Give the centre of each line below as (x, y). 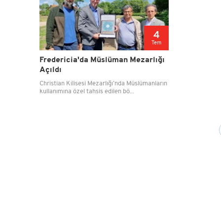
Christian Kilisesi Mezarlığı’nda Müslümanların (103, 84)
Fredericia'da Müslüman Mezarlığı (102, 60)
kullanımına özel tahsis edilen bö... (87, 92)
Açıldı (50, 70)
